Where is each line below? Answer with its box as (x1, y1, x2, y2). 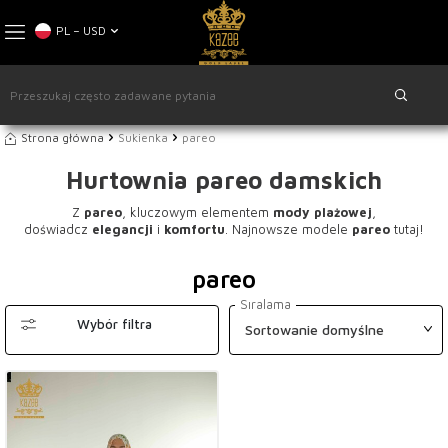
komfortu (164, 221, 225, 237)
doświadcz (24, 221, 88, 237)
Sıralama (240, 296, 291, 312)
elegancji (92, 221, 153, 237)
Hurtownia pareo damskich (66, 166, 382, 194)
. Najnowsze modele (225, 221, 348, 237)
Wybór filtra (77, 316, 152, 332)
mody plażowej (273, 204, 372, 220)
